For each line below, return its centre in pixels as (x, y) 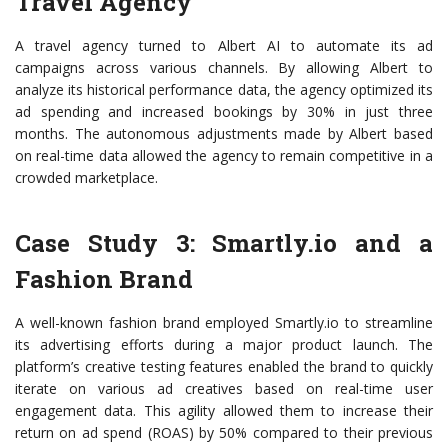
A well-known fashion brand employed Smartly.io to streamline (224, 323)
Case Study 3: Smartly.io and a (224, 243)
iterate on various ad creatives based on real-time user (224, 389)
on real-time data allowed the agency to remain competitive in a (224, 156)
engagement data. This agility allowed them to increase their (224, 411)
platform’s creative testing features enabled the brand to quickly (224, 367)
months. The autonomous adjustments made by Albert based (224, 134)
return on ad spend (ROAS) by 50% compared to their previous (224, 433)
